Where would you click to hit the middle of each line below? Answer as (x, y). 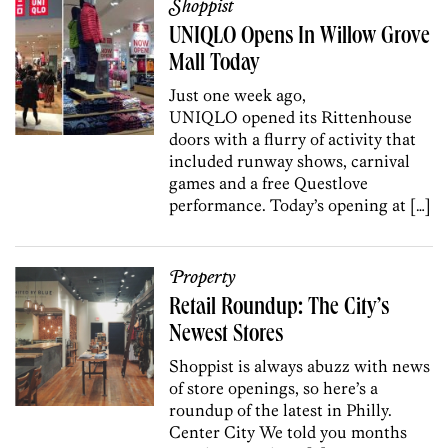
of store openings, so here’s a (274, 387)
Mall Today (215, 64)
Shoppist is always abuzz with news (300, 365)
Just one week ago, (238, 94)
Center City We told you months (288, 431)
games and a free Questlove (269, 182)
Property (202, 277)
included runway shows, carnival (290, 160)
